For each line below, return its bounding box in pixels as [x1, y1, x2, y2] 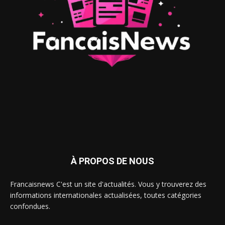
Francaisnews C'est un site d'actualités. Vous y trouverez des [10, 179, 206, 189]
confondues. [10, 201, 50, 211]
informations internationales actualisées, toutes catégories [10, 190, 201, 200]
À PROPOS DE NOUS [71, 156, 154, 167]
